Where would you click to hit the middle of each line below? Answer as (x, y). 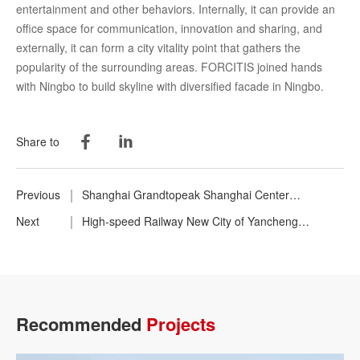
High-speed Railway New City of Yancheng (190, 221)
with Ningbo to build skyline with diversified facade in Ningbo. (170, 86)
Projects (181, 323)
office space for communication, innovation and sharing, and (169, 28)
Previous (38, 194)
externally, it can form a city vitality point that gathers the (158, 47)
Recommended (81, 323)
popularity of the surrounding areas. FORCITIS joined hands (169, 66)
